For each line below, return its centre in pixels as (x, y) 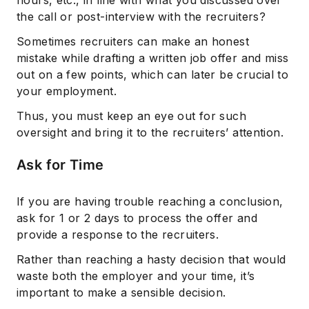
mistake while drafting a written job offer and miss (153, 58)
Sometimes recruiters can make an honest (133, 42)
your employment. (67, 91)
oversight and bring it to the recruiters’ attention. (150, 133)
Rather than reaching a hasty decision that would (151, 260)
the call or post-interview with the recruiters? (141, 17)
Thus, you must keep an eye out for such (131, 116)
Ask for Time (60, 165)
